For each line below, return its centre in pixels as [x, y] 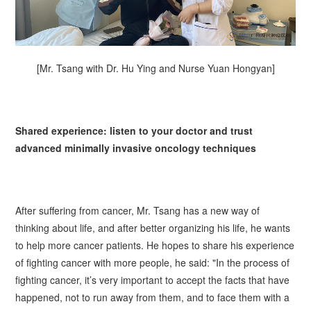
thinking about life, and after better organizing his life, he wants [153, 227]
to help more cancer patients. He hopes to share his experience [155, 245]
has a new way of [220, 210]
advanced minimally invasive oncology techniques [136, 148]
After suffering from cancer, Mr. [85, 210]
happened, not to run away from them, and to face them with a [153, 297]
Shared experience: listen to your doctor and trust [134, 130]
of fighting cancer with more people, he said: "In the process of [153, 262]
